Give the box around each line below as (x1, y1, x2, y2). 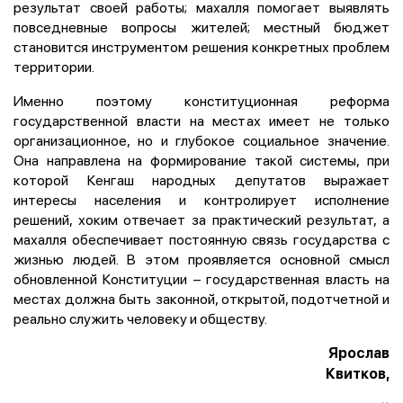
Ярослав (328, 344, 390, 362)
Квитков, (326, 364, 390, 382)
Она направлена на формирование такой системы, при (13, 149, 390, 170)
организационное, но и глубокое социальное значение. (13, 130, 390, 150)
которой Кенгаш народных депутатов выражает (13, 169, 390, 190)
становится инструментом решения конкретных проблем (13, 36, 390, 57)
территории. (13, 56, 94, 76)
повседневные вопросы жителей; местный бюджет (13, 16, 390, 37)
